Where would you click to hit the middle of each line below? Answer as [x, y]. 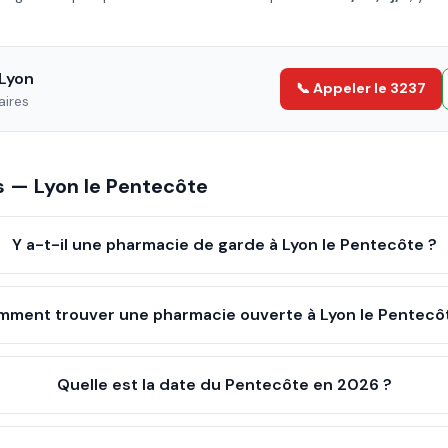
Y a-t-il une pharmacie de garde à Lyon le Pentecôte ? [224, 244]
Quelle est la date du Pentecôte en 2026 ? [224, 384]
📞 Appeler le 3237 [361, 88]
